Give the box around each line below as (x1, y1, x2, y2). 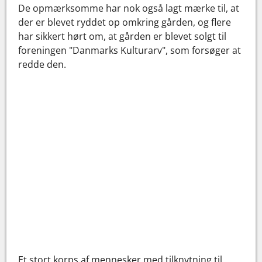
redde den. (18, 57, 67, 71)
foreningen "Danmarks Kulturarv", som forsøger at (18, 43, 242, 57)
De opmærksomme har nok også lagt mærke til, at (18, 1, 240, 15)
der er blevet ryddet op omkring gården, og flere (18, 15, 232, 29)
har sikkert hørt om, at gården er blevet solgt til (18, 29, 227, 43)
